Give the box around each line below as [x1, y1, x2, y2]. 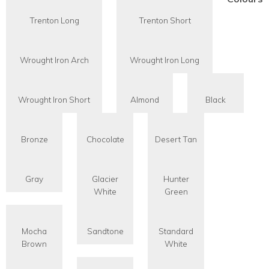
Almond [130, 94, 159, 104]
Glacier [92, 173, 118, 184]
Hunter [163, 173, 189, 184]
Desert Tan [155, 133, 197, 144]
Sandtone [86, 225, 124, 236]
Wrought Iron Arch [19, 54, 89, 65]
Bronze [20, 133, 48, 144]
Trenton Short [138, 14, 191, 25]
